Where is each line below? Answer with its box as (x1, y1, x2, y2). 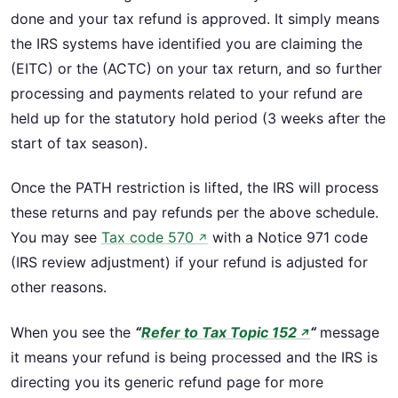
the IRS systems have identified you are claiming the (11, 35, 362, 52)
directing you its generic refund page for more (11, 372, 323, 391)
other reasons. (11, 278, 107, 297)
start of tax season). (11, 134, 147, 152)
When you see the (11, 322, 135, 341)
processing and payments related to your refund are (11, 84, 362, 102)
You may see (11, 228, 101, 247)
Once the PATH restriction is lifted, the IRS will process (11, 179, 378, 197)
